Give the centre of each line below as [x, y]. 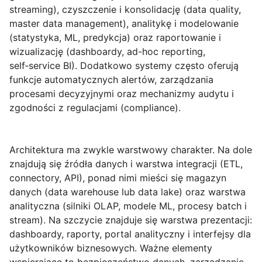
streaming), [36, 10]
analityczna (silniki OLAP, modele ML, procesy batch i [128, 206]
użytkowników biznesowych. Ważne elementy [111, 248]
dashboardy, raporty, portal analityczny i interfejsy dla [130, 234]
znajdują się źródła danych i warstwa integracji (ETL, [126, 164]
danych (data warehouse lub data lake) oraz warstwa [127, 192]
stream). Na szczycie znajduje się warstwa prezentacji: [131, 220]
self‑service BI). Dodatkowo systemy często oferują [124, 66]
